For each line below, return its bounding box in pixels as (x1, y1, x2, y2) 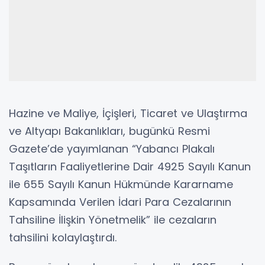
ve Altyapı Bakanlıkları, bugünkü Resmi (9, 124, 210, 138)
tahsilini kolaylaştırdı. (9, 230, 117, 245)
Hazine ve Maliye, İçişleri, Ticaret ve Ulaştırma (9, 106, 247, 121)
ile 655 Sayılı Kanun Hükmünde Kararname (9, 177, 233, 192)
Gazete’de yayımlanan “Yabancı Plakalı (9, 141, 215, 156)
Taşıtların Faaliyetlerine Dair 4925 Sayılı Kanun (9, 159, 251, 174)
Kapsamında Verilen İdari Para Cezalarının (9, 195, 231, 209)
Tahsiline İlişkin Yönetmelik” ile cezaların (9, 212, 216, 227)
